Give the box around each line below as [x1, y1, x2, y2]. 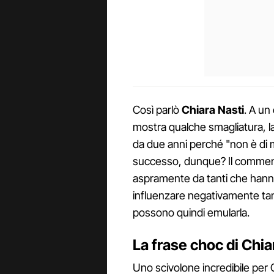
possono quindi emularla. [133, 206, 250, 219]
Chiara [182, 103, 215, 116]
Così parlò [133, 103, 182, 116]
